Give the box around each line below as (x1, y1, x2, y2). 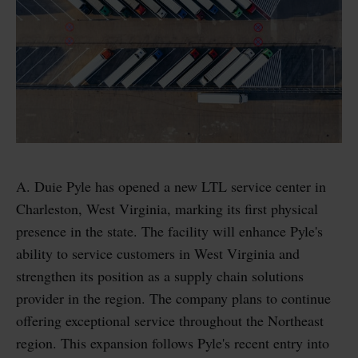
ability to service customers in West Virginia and (16, 243, 300, 263)
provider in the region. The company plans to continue (16, 288, 331, 308)
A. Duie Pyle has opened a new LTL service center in (16, 176, 326, 196)
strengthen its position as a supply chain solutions (16, 265, 304, 285)
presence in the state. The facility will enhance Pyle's (16, 221, 323, 241)
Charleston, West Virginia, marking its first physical (16, 198, 318, 218)
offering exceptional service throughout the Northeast (16, 310, 324, 330)
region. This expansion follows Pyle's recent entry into (16, 332, 329, 352)
